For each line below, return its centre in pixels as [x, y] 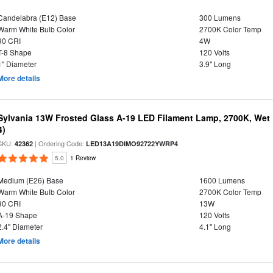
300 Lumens [220, 17]
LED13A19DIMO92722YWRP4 [132, 144]
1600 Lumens [222, 180]
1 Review [83, 158]
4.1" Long [215, 226]
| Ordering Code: [60, 143]
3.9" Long [215, 64]
